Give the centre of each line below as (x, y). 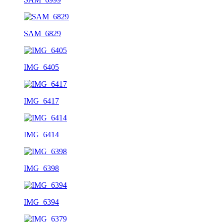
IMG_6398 (41, 168)
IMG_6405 (41, 67)
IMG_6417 (41, 101)
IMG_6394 (41, 202)
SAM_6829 (42, 33)
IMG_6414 (41, 134)
